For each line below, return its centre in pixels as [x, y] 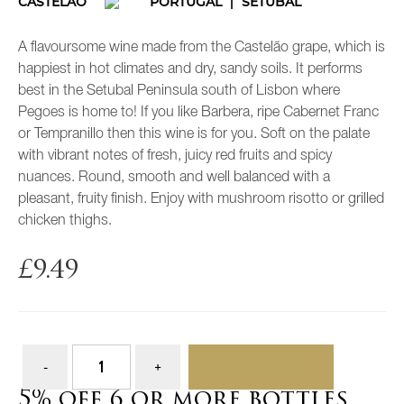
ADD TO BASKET [262, 367]
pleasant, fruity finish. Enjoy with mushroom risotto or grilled [201, 200]
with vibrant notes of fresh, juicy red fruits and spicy [175, 156]
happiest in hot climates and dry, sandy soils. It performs [190, 70]
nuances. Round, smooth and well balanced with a [174, 178]
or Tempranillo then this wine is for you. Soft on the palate [194, 135]
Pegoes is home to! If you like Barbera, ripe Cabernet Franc [198, 113]
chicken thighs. [65, 221]
